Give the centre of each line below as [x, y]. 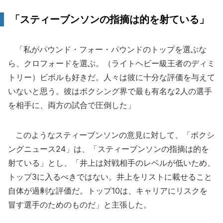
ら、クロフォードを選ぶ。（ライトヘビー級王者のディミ [111, 63]
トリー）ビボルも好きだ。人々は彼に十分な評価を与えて [111, 77]
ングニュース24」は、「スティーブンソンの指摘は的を [109, 149]
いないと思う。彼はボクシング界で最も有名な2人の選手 [110, 91]
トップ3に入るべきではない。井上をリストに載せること [110, 177]
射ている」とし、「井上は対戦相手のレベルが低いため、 [111, 163]
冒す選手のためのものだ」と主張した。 [80, 205]
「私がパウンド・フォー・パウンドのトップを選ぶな [107, 49]
